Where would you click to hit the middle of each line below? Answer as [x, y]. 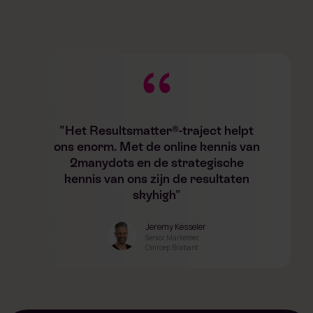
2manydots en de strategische [156, 162]
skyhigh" [156, 195]
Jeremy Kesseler [175, 227]
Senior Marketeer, [172, 238]
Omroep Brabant [172, 247]
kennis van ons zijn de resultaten [156, 179]
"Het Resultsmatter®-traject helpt [157, 130]
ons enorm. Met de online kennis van [156, 146]
